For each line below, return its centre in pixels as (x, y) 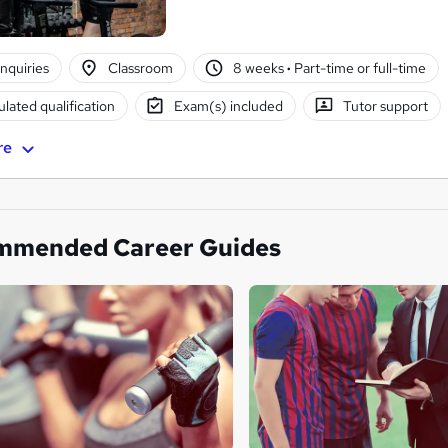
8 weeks (259, 68)
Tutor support (385, 106)
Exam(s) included (229, 106)
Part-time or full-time (358, 68)
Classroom (141, 68)
